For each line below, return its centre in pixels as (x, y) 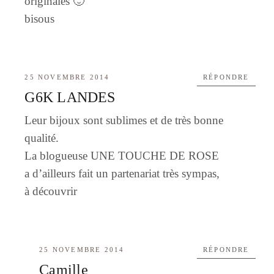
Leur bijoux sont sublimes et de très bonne (124, 120)
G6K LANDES (70, 98)
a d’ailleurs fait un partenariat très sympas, (122, 174)
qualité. (42, 138)
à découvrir (51, 191)
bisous (40, 19)
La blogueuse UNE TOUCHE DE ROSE (122, 156)
